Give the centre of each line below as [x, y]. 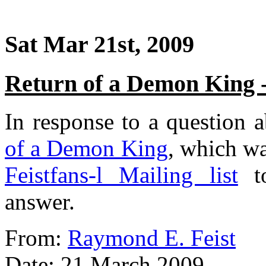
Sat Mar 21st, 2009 [99, 44]
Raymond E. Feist [152, 238]
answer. [40, 202]
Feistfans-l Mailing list [121, 175]
